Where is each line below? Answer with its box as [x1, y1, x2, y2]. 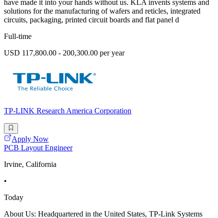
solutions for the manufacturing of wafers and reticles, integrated [4, 7, 200, 16]
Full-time [4, 32, 32, 41]
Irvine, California [4, 160, 56, 169]
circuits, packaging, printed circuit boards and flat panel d [4, 16, 179, 24]
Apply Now [12, 135, 49, 144]
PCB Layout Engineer [4, 144, 73, 152]
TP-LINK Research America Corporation [4, 107, 131, 115]
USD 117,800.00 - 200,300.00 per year [4, 49, 125, 57]
